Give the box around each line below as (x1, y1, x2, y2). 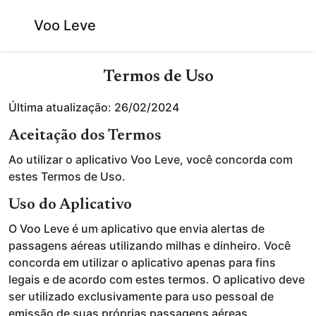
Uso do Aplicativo (8, 197, 132, 213)
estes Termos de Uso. (8, 169, 126, 183)
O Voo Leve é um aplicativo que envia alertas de (8, 221, 265, 236)
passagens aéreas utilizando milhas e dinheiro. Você (8, 238, 291, 253)
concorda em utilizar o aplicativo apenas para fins (8, 255, 276, 269)
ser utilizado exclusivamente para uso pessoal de (8, 289, 274, 303)
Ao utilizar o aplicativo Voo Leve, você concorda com (8, 152, 293, 166)
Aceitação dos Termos (8, 128, 162, 144)
